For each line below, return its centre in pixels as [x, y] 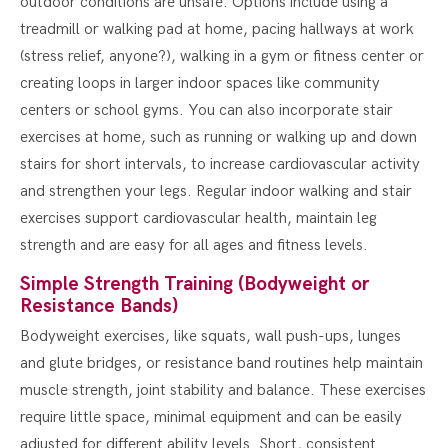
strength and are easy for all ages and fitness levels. [194, 245]
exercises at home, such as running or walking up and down [218, 137]
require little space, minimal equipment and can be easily [211, 417]
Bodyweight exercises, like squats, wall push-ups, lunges [210, 336]
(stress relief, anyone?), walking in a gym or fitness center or [222, 56]
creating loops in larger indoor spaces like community [200, 83]
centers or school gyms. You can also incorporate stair [206, 110]
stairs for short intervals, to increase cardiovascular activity [220, 164]
